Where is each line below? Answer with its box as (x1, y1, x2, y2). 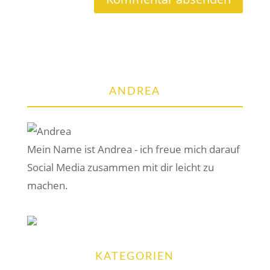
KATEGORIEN (95, 251, 175, 262)
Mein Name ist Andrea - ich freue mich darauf (27, 142, 240, 156)
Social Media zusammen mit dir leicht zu (27, 160, 214, 174)
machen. (27, 178, 68, 192)
